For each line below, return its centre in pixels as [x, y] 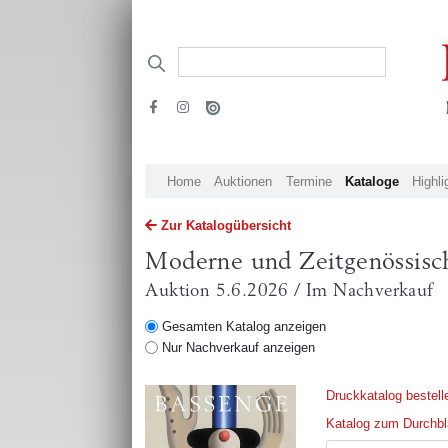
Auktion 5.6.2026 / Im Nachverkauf [289, 290]
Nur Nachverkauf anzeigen [238, 348]
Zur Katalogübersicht [225, 225]
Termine [308, 181]
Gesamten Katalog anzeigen [243, 327]
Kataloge [371, 181]
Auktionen [243, 181]
